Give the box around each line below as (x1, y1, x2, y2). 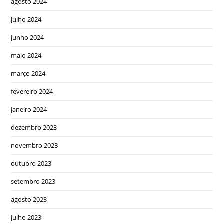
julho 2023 (11, 213, 42, 222)
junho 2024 (11, 33, 44, 42)
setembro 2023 (11, 177, 56, 186)
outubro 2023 (11, 159, 52, 168)
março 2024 (11, 69, 46, 78)
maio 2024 (11, 51, 42, 60)
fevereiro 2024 (11, 87, 53, 96)
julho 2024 (11, 15, 42, 24)
